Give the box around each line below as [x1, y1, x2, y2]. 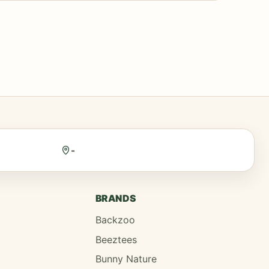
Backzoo [95, 213, 135, 226]
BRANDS [95, 192, 136, 204]
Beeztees [95, 233, 137, 246]
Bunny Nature [95, 253, 157, 265]
